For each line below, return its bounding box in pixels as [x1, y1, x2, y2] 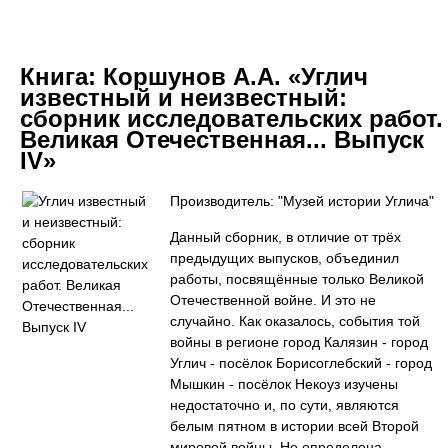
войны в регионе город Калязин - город [170, 334, 428, 350]
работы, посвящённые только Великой [170, 271, 424, 287]
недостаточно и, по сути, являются [170, 397, 399, 413]
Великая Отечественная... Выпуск [20, 126, 424, 153]
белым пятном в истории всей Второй [170, 418, 419, 434]
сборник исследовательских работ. [20, 105, 443, 132]
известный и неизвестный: [20, 84, 347, 111]
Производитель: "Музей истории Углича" [170, 193, 434, 209]
